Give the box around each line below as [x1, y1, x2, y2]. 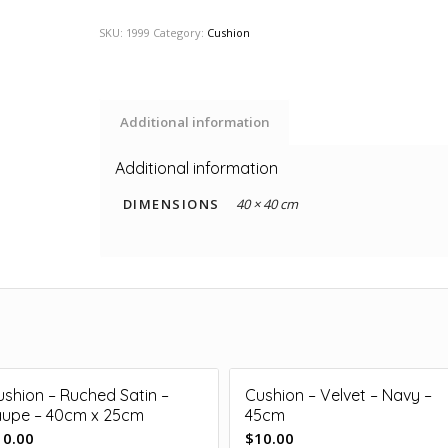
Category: [152, 25, 207, 40]
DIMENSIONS [122, 195, 220, 213]
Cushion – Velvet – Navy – [245, 385, 433, 405]
